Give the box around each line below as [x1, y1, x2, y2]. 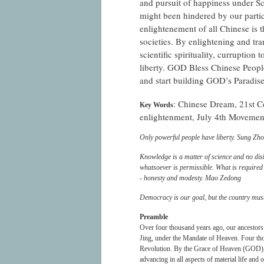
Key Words [140, 101, 173, 109]
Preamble [140, 213, 168, 221]
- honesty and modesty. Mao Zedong [140, 174, 241, 182]
